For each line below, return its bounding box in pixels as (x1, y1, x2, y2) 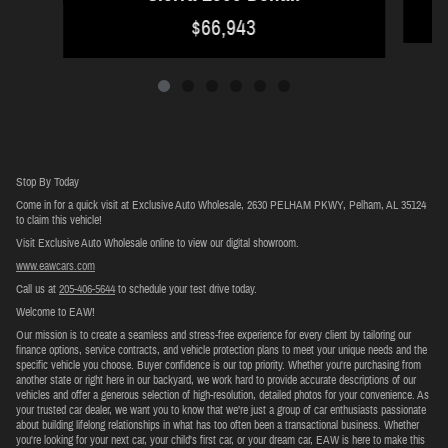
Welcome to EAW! (16, 304, 95, 321)
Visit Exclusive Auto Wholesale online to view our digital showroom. (16, 235, 299, 252)
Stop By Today (16, 174, 79, 191)
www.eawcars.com (16, 258, 95, 275)
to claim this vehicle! (16, 212, 102, 229)
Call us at (16, 281, 59, 298)
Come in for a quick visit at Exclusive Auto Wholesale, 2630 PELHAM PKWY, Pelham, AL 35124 (16, 197, 426, 214)
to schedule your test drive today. (115, 281, 257, 298)
